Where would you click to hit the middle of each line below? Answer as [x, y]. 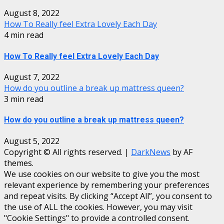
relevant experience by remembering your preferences [107, 185]
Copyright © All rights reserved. [64, 152]
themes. [19, 163]
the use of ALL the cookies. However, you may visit [98, 207]
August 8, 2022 [32, 13]
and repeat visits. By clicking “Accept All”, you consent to [108, 196]
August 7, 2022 [32, 77]
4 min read [24, 35]
